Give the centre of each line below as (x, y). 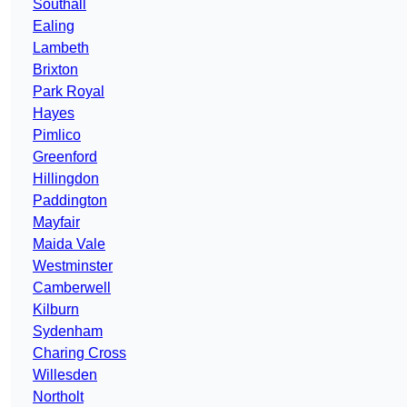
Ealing (54, 26)
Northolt (58, 397)
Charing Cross (79, 353)
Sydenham (68, 332)
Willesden (65, 375)
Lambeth (61, 48)
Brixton (55, 70)
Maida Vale (69, 244)
